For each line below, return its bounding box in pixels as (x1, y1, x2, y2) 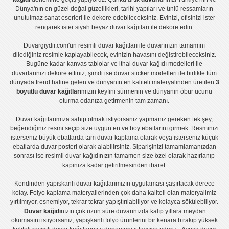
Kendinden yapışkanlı (14, 180, 75, 188)
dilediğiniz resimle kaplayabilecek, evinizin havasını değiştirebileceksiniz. (12, 51, 216, 59)
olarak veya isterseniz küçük (138, 134, 218, 142)
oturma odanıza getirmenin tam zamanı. (59, 97, 170, 105)
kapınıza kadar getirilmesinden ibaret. (62, 162, 167, 169)
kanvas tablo (67, 60, 103, 68)
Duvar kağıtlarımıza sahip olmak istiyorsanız (16, 116, 138, 123)
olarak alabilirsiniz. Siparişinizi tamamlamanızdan (77, 143, 216, 151)
